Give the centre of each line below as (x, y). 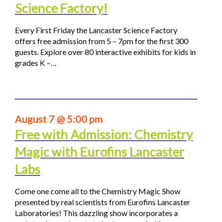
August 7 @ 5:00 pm (59, 119)
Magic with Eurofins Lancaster (100, 151)
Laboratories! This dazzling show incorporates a (96, 213)
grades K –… (36, 62)
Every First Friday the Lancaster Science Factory (96, 30)
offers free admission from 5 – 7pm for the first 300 (102, 41)
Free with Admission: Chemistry (104, 134)
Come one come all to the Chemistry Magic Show (98, 191)
